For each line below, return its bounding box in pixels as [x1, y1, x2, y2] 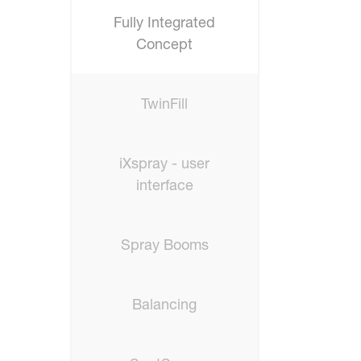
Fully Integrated [114, 13, 216, 31]
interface [135, 176, 193, 194]
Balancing [132, 295, 197, 313]
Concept [136, 35, 193, 53]
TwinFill [141, 94, 189, 113]
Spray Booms [120, 235, 209, 254]
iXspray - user [119, 154, 210, 172]
